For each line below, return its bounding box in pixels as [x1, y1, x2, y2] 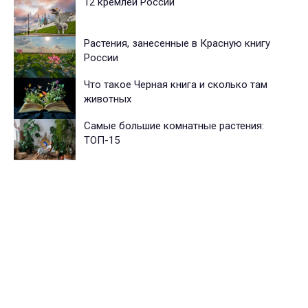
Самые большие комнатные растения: [84, 119, 264, 132]
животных [84, 92, 131, 105]
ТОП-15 [84, 133, 120, 146]
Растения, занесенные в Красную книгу [84, 36, 270, 49]
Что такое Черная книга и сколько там [84, 78, 267, 91]
